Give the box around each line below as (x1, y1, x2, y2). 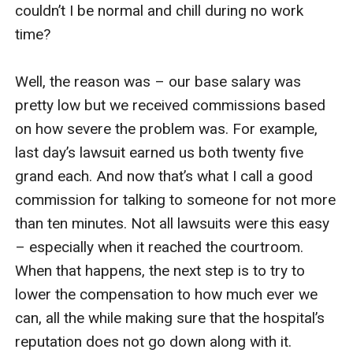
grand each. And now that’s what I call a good (15, 166, 314, 185)
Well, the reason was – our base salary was (15, 72, 302, 91)
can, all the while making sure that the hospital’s (15, 308, 325, 327)
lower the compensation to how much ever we (15, 284, 318, 303)
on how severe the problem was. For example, (15, 119, 318, 138)
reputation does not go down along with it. (15, 332, 296, 351)
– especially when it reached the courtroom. (15, 237, 304, 256)
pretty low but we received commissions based (15, 95, 326, 114)
